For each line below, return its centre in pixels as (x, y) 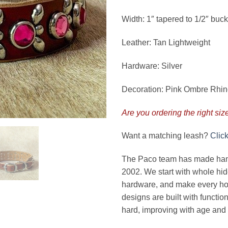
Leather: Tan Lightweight (166, 43)
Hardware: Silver (152, 66)
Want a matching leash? (166, 136)
